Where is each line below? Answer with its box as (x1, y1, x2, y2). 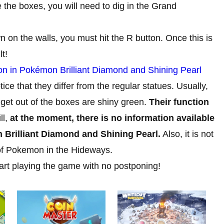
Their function (149, 96, 209, 107)
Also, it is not (160, 128, 213, 139)
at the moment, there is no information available (10, 112, 214, 123)
